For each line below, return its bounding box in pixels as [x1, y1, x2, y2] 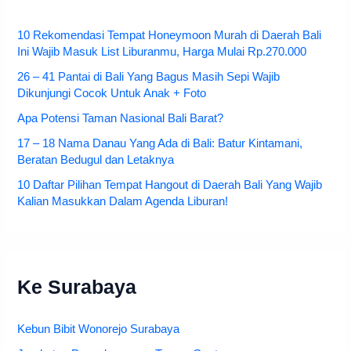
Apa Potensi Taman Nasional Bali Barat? [17, 112, 224, 125]
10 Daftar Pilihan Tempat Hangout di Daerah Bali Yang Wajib [17, 179, 323, 191]
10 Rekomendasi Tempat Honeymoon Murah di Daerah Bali [17, 29, 322, 42]
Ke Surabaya [17, 277, 137, 299]
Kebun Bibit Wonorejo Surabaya [17, 323, 180, 336]
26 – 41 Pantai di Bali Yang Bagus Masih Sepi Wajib [17, 71, 280, 84]
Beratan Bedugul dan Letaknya [17, 154, 175, 167]
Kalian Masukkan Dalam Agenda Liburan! [17, 195, 229, 208]
